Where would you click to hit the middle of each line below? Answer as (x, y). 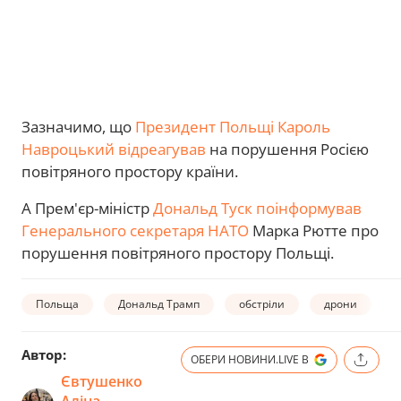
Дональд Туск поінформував (257, 208)
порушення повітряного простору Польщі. (178, 253)
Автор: (44, 354)
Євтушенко (102, 381)
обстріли (262, 303)
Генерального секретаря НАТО (135, 230)
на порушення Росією (287, 149)
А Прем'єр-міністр (87, 208)
